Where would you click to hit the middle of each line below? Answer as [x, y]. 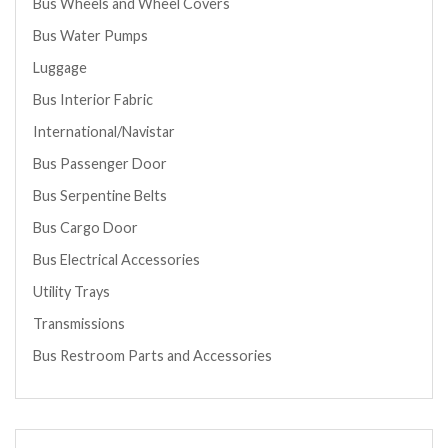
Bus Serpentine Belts [100, 195]
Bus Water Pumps [90, 35]
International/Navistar [104, 131]
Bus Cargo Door [85, 227]
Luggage [60, 67]
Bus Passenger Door [100, 163]
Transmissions [79, 323]
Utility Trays [71, 291]
